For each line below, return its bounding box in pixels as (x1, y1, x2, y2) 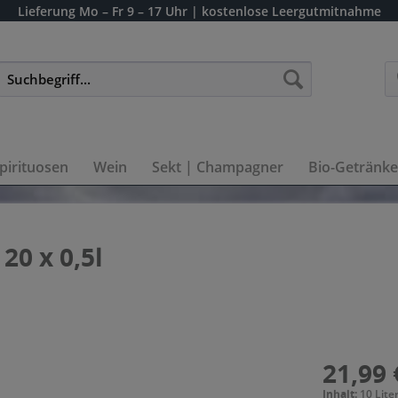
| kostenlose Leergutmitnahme (190, 3, 381, 20)
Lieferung (17, 3, 76, 20)
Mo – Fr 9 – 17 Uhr (78, 3, 187, 20)
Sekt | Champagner (152, 157, 283, 177)
